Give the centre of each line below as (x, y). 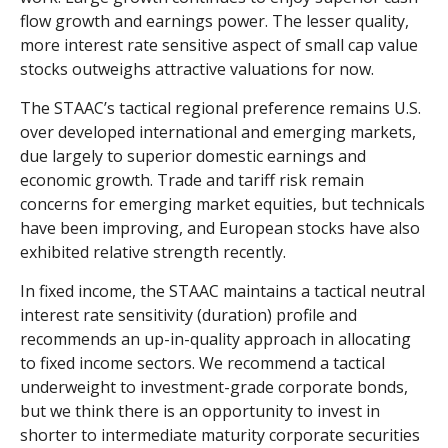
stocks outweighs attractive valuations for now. (197, 69)
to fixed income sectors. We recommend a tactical (202, 363)
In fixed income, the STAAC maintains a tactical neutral (222, 291)
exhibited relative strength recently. (153, 252)
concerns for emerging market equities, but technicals (222, 204)
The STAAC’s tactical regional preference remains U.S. (220, 108)
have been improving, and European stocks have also (220, 228)
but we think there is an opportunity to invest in (200, 411)
